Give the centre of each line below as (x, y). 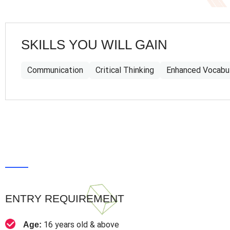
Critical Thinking (125, 70)
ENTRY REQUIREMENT (65, 198)
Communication (55, 70)
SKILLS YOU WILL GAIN (94, 44)
